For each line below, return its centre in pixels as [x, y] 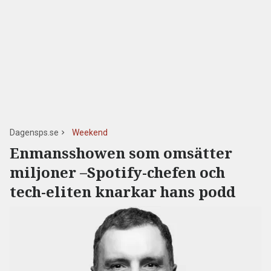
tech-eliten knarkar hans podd [122, 191]
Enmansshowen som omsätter [121, 153]
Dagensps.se [34, 132]
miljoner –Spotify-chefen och [117, 172]
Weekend [90, 132]
